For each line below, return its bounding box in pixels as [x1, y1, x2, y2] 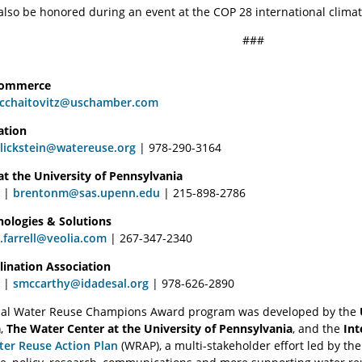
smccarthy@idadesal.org [13, 276, 149, 291]
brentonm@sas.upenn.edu [13, 185, 160, 200]
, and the [293, 321, 343, 336]
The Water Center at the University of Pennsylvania [6, 321, 293, 336]
